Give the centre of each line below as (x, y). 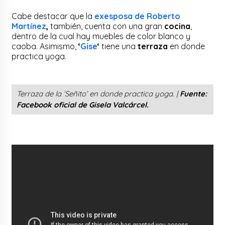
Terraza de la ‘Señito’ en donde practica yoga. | (98, 93)
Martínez (29, 26)
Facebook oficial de (53, 104)
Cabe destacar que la (53, 16)
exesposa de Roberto (138, 16)
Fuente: (194, 93)
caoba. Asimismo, (45, 46)
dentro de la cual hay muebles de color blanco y (101, 36)
